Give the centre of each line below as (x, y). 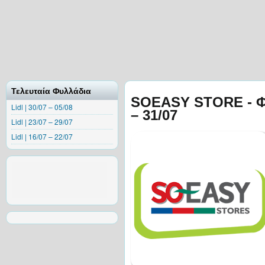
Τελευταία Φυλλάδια (51, 91)
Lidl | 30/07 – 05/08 (42, 107)
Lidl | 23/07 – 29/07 (42, 122)
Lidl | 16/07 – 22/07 (42, 136)
